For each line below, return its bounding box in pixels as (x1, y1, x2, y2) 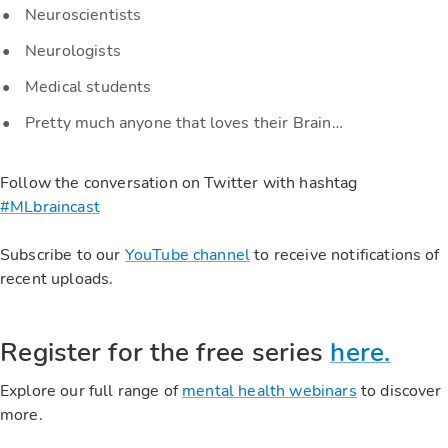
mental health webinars (182, 380, 357, 403)
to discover (356, 380, 442, 403)
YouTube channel (124, 244, 251, 267)
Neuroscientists (25, 4, 142, 27)
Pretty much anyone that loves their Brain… (25, 112, 343, 135)
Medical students (25, 76, 152, 99)
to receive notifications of (250, 244, 440, 267)
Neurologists (25, 40, 121, 63)
